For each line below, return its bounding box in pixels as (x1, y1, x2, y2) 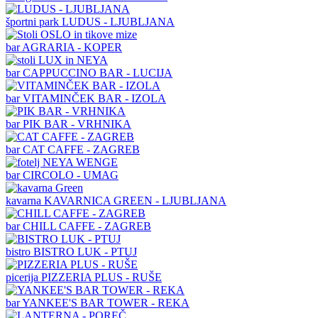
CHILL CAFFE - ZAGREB (23, 219, 151, 232)
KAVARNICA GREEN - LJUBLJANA (44, 194, 226, 207)
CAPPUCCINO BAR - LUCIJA (23, 66, 172, 79)
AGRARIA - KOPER (22, 40, 122, 53)
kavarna (6, 194, 44, 207)
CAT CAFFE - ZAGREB (23, 143, 140, 155)
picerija (6, 270, 41, 283)
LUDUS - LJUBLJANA (62, 15, 175, 28)
